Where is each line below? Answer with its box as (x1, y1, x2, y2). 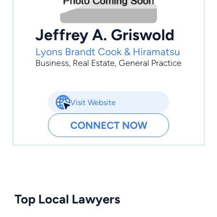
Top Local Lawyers (15, 192, 120, 207)
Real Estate (73, 58, 115, 68)
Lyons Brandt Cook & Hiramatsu (35, 46, 180, 58)
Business (35, 58, 69, 68)
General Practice (119, 58, 182, 68)
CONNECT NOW (70, 119, 147, 132)
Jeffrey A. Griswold (35, 26, 174, 44)
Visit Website (70, 97, 116, 107)
